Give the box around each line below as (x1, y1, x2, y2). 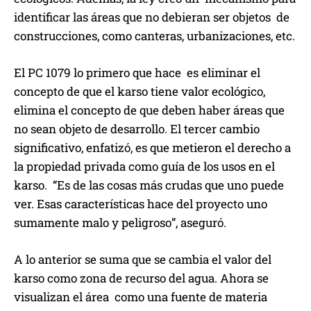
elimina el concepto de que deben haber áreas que (14, 102, 285, 119)
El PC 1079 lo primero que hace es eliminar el (14, 65, 260, 81)
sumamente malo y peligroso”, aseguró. (14, 215, 226, 231)
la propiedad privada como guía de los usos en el (14, 158, 275, 175)
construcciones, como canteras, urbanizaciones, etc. (14, 28, 295, 44)
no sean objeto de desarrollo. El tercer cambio (14, 121, 260, 137)
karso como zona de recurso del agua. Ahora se (14, 270, 269, 287)
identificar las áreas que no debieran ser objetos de (14, 9, 289, 26)
